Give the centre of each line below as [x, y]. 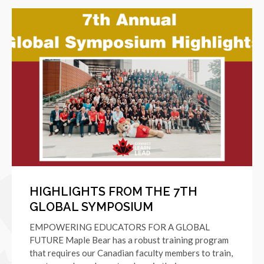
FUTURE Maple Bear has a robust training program [129, 240]
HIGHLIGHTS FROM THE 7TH [113, 192]
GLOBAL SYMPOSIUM [91, 207]
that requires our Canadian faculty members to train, [131, 253]
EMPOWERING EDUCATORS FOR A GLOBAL [120, 227]
